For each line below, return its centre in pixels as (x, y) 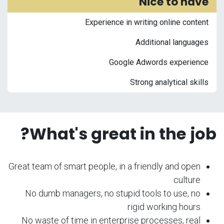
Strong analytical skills (169, 82)
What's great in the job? (123, 134)
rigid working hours (164, 207)
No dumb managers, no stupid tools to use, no (113, 193)
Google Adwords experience (159, 62)
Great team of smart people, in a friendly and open (104, 166)
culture (187, 180)
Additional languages (172, 42)
